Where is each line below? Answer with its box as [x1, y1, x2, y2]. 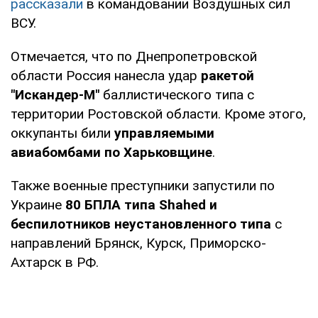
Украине [11, 196, 65, 213]
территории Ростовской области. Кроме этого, [11, 105, 306, 122]
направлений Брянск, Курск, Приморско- [11, 234, 266, 251]
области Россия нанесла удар [11, 67, 201, 84]
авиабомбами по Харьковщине [11, 143, 212, 160]
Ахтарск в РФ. [11, 253, 99, 270]
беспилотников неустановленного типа [11, 215, 271, 232]
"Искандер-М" [11, 86, 99, 103]
